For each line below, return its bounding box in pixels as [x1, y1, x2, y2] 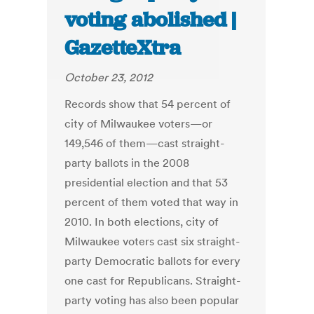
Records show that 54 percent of [64, 97, 231, 111]
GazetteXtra [64, 34, 182, 62]
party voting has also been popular [64, 293, 240, 308]
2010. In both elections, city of [64, 214, 219, 229]
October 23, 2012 [64, 70, 153, 85]
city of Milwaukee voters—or [64, 116, 213, 131]
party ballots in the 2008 [64, 156, 190, 170]
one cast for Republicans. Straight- [64, 273, 241, 288]
